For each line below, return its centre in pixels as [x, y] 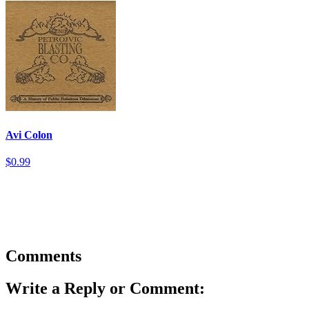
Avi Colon [29, 134]
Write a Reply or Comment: [105, 288]
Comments [43, 256]
